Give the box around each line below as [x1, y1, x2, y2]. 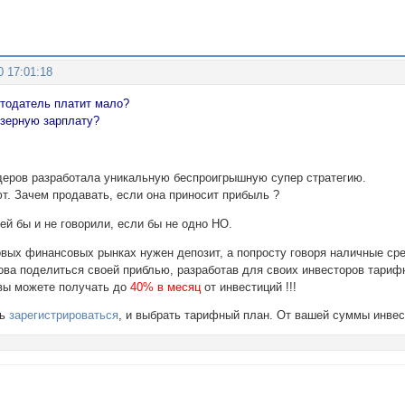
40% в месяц [130, 279, 202, 294]
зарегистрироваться [9, 308, 119, 323]
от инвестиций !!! [201, 279, 297, 294]
